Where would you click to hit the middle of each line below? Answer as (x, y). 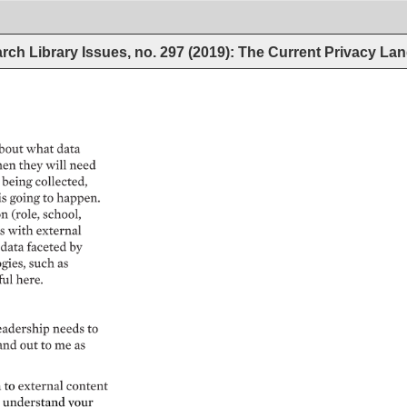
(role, (25, 214)
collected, (62, 182)
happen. (79, 198)
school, (63, 214)
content (87, 387)
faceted (47, 248)
